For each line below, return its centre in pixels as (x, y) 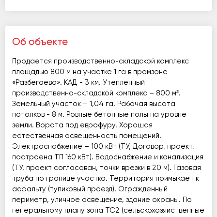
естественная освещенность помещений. (87, 136)
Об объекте (40, 42)
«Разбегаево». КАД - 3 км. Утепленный (78, 83)
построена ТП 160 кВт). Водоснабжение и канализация (108, 157)
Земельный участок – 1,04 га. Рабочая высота (94, 104)
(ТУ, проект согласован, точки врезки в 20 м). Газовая (107, 168)
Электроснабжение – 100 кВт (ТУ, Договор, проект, (103, 147)
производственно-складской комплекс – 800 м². (96, 93)
